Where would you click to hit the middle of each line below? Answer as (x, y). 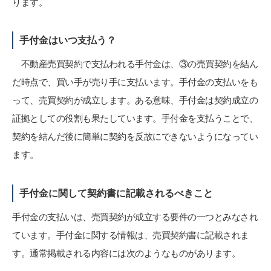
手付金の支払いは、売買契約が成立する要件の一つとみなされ (135, 217)
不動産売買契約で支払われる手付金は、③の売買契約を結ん (135, 64)
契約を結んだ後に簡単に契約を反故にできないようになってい (135, 137)
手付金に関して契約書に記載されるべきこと (116, 193)
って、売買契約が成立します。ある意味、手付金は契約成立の (135, 100)
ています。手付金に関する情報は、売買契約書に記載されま (131, 235)
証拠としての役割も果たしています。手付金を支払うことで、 (135, 119)
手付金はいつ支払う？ (68, 40)
